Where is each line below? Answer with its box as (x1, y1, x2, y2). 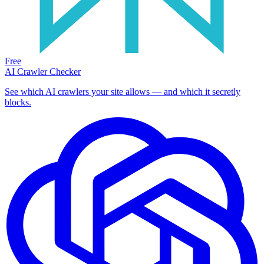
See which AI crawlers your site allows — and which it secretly (5, 87, 240, 97)
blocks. (5, 97, 31, 108)
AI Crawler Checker (5, 67, 81, 77)
